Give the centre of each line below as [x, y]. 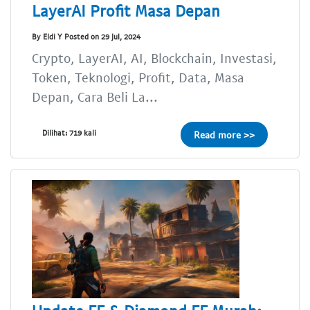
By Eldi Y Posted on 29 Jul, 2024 [86, 37]
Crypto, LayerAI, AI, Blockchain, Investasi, [154, 57]
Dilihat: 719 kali [69, 132]
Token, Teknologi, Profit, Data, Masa [138, 77]
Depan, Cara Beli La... [95, 96]
